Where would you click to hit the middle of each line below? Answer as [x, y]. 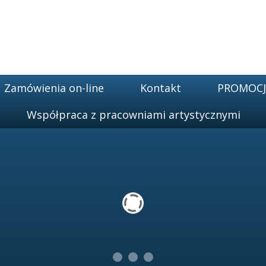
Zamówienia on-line [54, 88]
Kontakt [160, 88]
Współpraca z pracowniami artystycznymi [133, 115]
